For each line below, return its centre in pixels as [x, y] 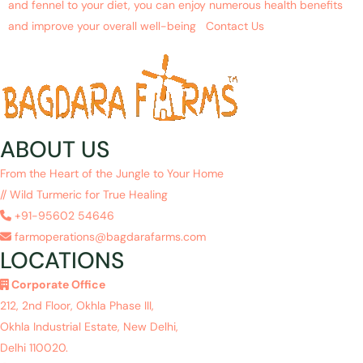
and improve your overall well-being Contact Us [136, 26]
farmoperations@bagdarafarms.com [109, 236]
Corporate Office [57, 284]
